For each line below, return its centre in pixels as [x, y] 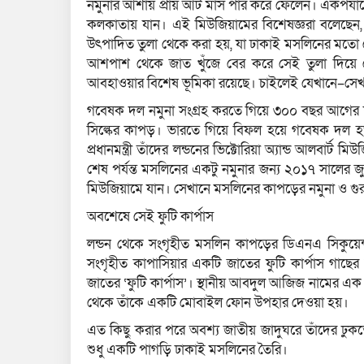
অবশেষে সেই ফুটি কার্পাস [150, 217]
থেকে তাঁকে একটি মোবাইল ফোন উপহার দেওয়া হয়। [218, 303]
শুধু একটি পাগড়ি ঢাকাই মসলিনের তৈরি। [187, 350]
